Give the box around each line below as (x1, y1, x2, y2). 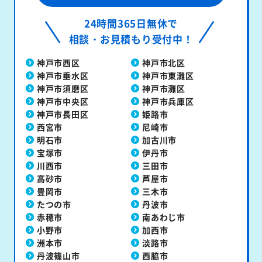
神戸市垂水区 (36, 70, 89, 82)
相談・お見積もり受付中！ (68, 32, 194, 47)
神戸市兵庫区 (142, 95, 194, 108)
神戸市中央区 (36, 95, 89, 108)
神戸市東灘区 (142, 70, 194, 82)
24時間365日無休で (84, 16, 178, 31)
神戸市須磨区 (36, 82, 89, 95)
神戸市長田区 (36, 108, 89, 120)
